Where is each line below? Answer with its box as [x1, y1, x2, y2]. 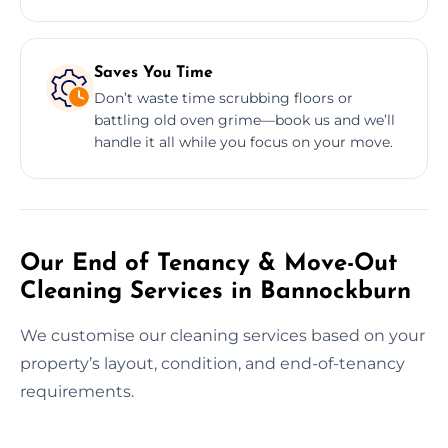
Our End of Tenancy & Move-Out [20, 251, 397, 276]
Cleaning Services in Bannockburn [20, 279, 411, 304]
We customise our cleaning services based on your [20, 325, 425, 345]
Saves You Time [94, 64, 213, 81]
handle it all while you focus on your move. [94, 132, 393, 151]
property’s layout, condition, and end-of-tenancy [20, 353, 405, 373]
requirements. [20, 381, 134, 401]
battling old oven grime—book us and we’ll [94, 110, 395, 129]
